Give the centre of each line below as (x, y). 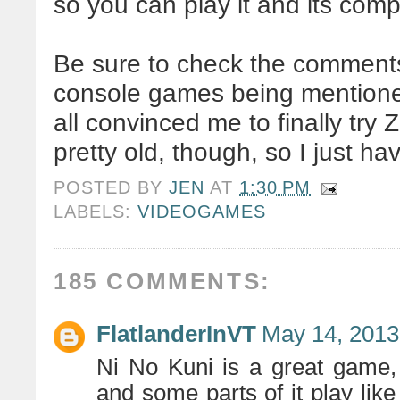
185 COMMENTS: (162, 281)
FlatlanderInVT (176, 333)
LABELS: (96, 212)
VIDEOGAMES (202, 212)
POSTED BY (112, 187)
